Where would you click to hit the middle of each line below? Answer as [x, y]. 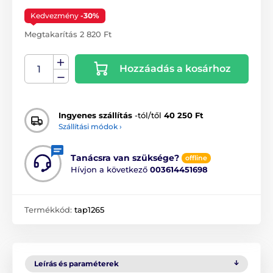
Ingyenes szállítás [95, 115]
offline [196, 158]
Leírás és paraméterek [76, 264]
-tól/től [148, 115]
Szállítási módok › [90, 126]
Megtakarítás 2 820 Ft [68, 34]
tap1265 [89, 210]
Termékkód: [49, 210]
